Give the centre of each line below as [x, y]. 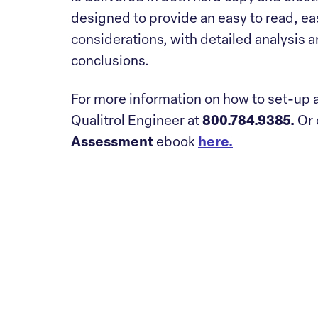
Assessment [112, 143]
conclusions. [111, 62]
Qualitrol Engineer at [135, 122]
